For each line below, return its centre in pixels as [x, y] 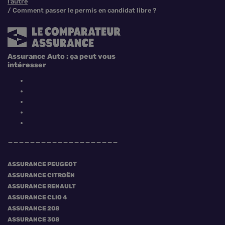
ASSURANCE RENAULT [42, 186]
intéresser [27, 65]
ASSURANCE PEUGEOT [42, 164]
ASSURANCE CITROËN [41, 175]
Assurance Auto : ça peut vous [62, 57]
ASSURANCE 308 [33, 219]
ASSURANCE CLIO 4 [37, 197]
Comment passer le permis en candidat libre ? [84, 10]
